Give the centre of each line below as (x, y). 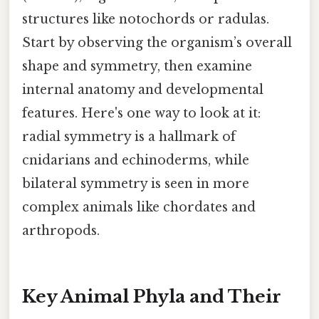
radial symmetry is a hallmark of (129, 136)
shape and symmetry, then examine (137, 66)
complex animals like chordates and (139, 207)
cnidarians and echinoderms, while (136, 160)
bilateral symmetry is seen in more (136, 183)
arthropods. (61, 230)
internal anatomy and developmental (143, 89)
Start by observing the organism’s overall (157, 42)
